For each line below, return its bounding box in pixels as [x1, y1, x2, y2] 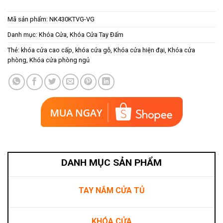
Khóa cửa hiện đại [113, 46, 165, 54]
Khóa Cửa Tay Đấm [70, 30, 123, 38]
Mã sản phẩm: [7, 15, 49, 23]
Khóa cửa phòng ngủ [29, 56, 90, 64]
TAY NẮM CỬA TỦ [78, 186, 145, 196]
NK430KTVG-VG [49, 15, 95, 23]
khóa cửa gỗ [75, 46, 111, 54]
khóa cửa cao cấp [21, 46, 72, 54]
